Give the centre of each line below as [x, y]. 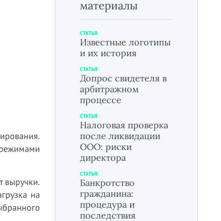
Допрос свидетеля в [123, 78]
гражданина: [107, 194]
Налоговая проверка [124, 125]
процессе [101, 100]
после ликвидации [120, 136]
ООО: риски [106, 147]
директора [103, 158]
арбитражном [109, 89]
